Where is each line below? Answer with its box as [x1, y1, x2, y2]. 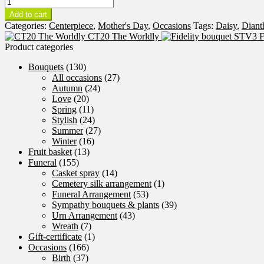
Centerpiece [49, 20, 93, 31]
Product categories [5, 41, 73, 52]
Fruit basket [28, 146, 72, 157]
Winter [52, 136, 77, 146]
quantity [4, 16, 34, 27]
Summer [52, 125, 83, 136]
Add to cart [9, 9, 47, 19]
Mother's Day [98, 20, 148, 31]
